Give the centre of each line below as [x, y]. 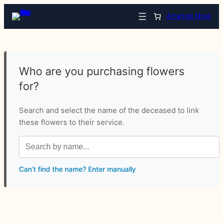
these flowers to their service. [72, 122]
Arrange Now [189, 16]
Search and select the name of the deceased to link [109, 110]
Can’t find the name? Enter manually [77, 169]
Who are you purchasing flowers [102, 71]
